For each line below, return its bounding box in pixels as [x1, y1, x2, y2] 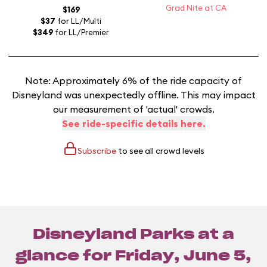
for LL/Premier [53, 27, 109, 38]
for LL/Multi [55, 16, 101, 26]
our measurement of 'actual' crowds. [52, 103, 215, 116]
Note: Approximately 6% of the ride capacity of [25, 74, 242, 87]
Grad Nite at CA [166, 3, 226, 13]
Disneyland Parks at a [33, 228, 234, 243]
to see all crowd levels [116, 145, 204, 157]
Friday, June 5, [115, 249, 252, 264]
